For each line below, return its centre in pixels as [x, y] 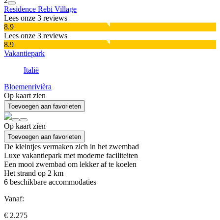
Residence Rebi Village [40, 9]
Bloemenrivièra [28, 87]
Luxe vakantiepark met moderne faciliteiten [71, 156]
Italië [31, 70]
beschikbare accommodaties [52, 182]
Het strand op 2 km [34, 173]
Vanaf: [14, 199]
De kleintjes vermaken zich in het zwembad [71, 147]
